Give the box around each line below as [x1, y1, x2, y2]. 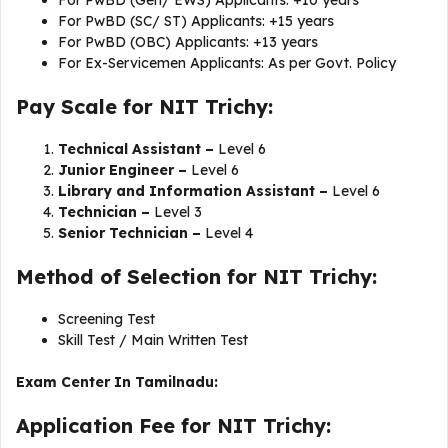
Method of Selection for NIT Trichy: [16, 264, 377, 289]
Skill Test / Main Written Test [58, 331, 256, 349]
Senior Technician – [58, 224, 201, 242]
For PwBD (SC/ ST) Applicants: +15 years [58, 12, 338, 30]
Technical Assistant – [58, 140, 214, 158]
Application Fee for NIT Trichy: [16, 413, 343, 438]
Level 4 [201, 224, 253, 242]
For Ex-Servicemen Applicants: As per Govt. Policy [58, 54, 396, 72]
